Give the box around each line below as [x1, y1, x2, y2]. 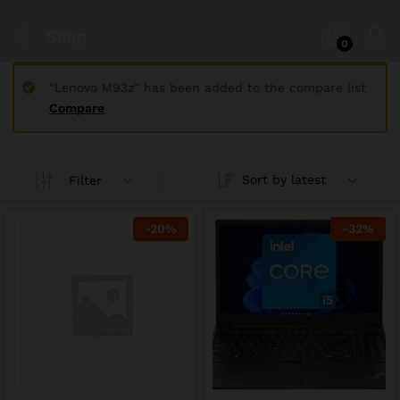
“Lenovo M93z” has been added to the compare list [49, 80, 366, 95]
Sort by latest [241, 172, 326, 187]
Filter [69, 172, 103, 187]
